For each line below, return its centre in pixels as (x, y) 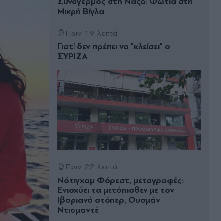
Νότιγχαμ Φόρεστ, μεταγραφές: (120, 181)
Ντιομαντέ (78, 210)
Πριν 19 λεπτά (92, 33)
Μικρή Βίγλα (81, 12)
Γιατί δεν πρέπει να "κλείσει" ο (114, 47)
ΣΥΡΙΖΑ (73, 56)
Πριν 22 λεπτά (92, 167)
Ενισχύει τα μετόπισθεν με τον (116, 190)
